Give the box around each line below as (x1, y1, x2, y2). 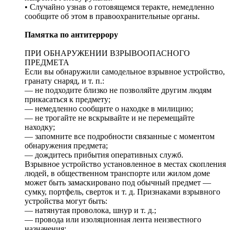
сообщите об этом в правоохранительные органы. (25, 12, 200, 21)
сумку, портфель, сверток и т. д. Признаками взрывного (25, 187, 220, 197)
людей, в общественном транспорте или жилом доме (25, 169, 210, 178)
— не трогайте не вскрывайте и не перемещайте (25, 113, 195, 123)
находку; (25, 123, 55, 132)
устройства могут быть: (25, 197, 107, 206)
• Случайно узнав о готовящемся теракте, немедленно (25, 3, 214, 12)
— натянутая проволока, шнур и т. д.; (25, 206, 156, 215)
